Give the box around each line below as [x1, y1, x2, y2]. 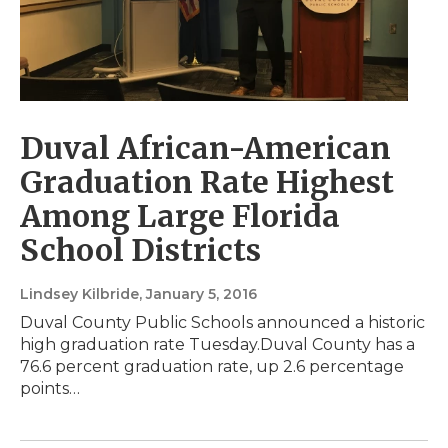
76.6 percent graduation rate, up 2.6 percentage [20, 357, 404, 377]
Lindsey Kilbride [20, 285, 139, 304]
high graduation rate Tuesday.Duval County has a [20, 335, 415, 355]
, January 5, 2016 [139, 285, 257, 304]
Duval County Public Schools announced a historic [20, 313, 425, 333]
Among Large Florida [20, 197, 340, 236]
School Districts [20, 231, 261, 270]
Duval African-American [20, 129, 391, 168]
